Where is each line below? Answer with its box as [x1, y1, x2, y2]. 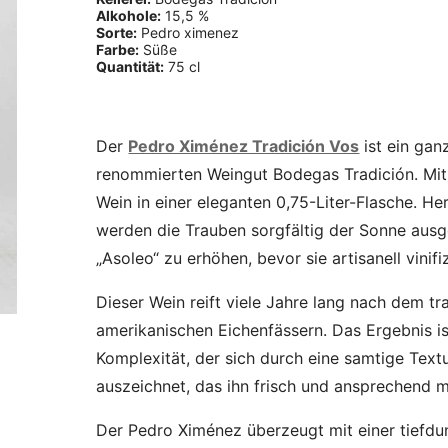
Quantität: [96, 58, 165, 76]
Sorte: [96, 24, 138, 42]
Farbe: [96, 41, 140, 59]
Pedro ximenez [137, 24, 240, 42]
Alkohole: [96, 7, 162, 25]
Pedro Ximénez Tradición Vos [128, 136, 360, 157]
